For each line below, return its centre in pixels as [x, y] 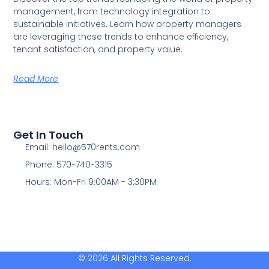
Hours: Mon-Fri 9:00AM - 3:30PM [91, 182]
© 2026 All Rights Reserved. [134, 258]
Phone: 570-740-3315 [68, 164]
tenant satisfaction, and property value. [98, 50]
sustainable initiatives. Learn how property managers [128, 24]
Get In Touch [49, 134]
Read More [36, 79]
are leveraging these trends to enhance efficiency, [121, 37]
